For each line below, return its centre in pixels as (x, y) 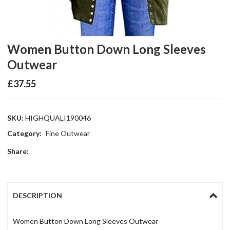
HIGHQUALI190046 (58, 118)
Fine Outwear (68, 133)
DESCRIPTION (38, 195)
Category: (25, 133)
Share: (18, 151)
